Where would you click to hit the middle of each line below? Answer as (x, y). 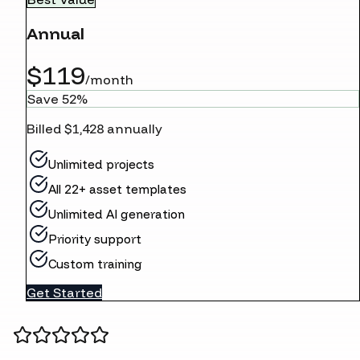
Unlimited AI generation (117, 214)
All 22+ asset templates (117, 189)
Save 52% (57, 98)
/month (109, 79)
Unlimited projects (101, 164)
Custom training (95, 264)
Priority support (95, 239)
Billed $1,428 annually (94, 128)
